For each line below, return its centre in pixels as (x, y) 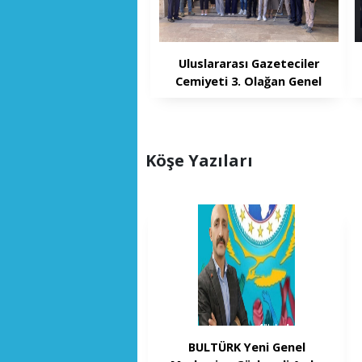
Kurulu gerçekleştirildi (248, 99)
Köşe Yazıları (199, 160)
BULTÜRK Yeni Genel (246, 347)
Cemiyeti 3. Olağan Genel (249, 82)
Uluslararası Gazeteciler (248, 64)
